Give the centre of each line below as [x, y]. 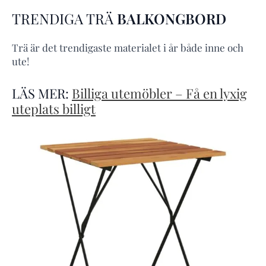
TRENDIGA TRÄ [64, 18]
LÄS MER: [42, 94]
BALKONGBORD [172, 18]
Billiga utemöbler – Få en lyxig [159, 94]
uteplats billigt [54, 109]
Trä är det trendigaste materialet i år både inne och [128, 47]
